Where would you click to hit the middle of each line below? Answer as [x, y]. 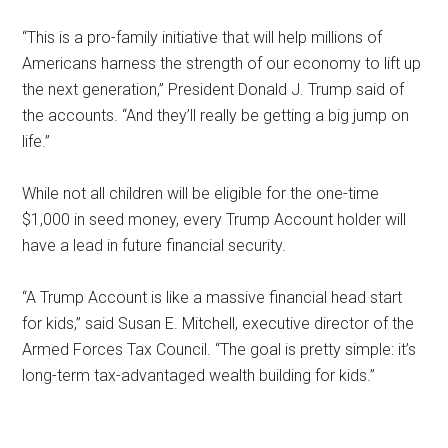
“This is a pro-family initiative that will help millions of [202, 37]
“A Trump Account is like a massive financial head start [212, 297]
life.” [36, 141]
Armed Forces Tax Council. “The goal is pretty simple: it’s [219, 349]
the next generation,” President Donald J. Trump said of [213, 89]
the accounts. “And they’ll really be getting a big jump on [216, 115]
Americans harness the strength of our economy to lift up [222, 63]
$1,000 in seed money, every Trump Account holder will [214, 219]
